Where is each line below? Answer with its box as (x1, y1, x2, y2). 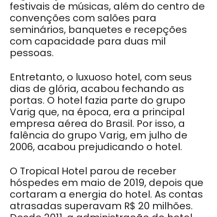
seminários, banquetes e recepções (10, 22, 187, 36)
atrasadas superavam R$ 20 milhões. (10, 199, 193, 213)
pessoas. (10, 46, 54, 60)
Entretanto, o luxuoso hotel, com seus (10, 70, 192, 84)
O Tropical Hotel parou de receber (10, 164, 176, 178)
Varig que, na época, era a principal (10, 105, 185, 119)
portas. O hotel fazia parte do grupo (10, 93, 186, 107)
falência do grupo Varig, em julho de (10, 128, 187, 142)
